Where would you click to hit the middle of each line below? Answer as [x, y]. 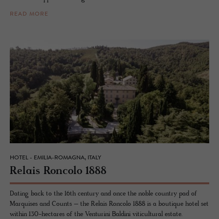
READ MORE [29, 14]
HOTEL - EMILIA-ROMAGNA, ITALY [55, 158]
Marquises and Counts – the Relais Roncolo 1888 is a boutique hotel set [109, 204]
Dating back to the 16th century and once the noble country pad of [103, 194]
